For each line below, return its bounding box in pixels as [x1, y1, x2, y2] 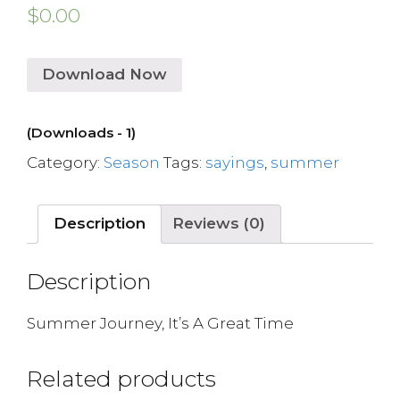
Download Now [42, 65, 167, 83]
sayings [205, 153, 264, 171]
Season [104, 153, 160, 171]
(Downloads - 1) [27, 123, 136, 141]
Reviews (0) [172, 214, 265, 232]
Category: [27, 153, 104, 171]
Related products [27, 365, 216, 392]
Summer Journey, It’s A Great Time [27, 314, 294, 332]
